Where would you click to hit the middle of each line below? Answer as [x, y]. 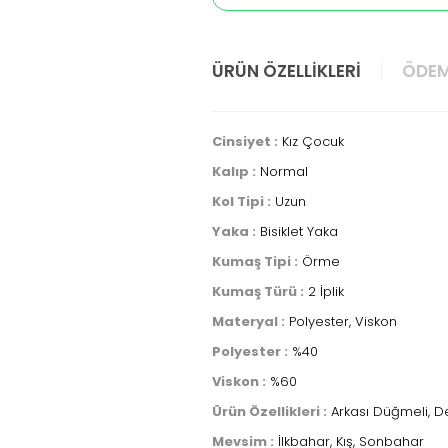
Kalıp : [234, 171]
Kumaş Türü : [258, 291]
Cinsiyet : [245, 141]
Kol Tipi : [241, 201]
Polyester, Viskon [341, 321]
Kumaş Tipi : [255, 261]
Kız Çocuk [311, 141]
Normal [282, 171]
